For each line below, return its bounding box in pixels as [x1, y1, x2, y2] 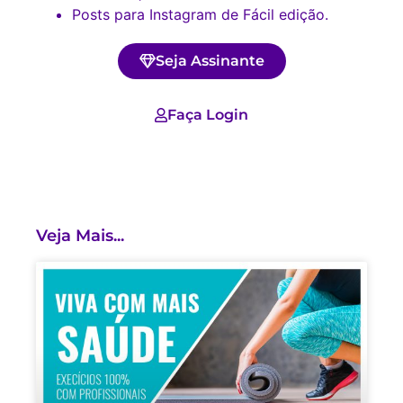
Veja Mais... [36, 226, 124, 246]
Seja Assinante [155, 52, 264, 70]
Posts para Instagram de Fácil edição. [72, 5, 328, 24]
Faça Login [167, 106, 248, 124]
